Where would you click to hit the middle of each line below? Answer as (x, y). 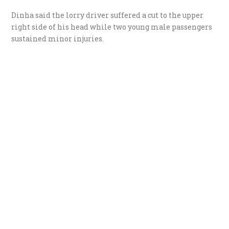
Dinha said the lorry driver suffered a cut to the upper (108, 15)
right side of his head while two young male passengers (112, 27)
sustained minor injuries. (58, 39)
